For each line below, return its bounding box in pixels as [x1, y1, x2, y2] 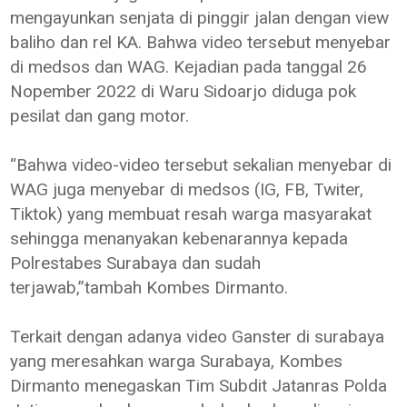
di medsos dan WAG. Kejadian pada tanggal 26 [10, 55, 368, 77]
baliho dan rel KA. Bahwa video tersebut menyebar [10, 31, 392, 53]
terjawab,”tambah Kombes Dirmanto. [10, 276, 289, 298]
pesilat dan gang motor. [10, 104, 190, 126]
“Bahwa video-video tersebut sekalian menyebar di [10, 154, 392, 175]
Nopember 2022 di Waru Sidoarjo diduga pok [10, 80, 357, 102]
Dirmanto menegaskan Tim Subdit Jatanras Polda [10, 374, 388, 396]
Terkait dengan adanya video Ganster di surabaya [10, 325, 385, 347]
